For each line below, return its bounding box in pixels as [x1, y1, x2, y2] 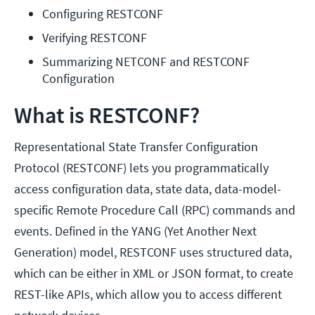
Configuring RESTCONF [42, 6, 163, 22]
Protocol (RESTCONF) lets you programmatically [14, 160, 269, 176]
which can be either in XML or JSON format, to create [14, 265, 293, 282]
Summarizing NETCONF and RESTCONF [42, 53, 250, 70]
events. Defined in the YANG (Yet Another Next [14, 223, 257, 240]
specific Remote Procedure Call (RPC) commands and [14, 202, 295, 219]
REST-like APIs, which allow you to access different [14, 286, 282, 303]
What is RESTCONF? [14, 101, 200, 130]
